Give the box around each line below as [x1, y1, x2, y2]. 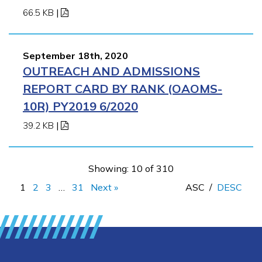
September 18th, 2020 [23, 49, 128, 61]
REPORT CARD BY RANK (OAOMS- [23, 81, 222, 96]
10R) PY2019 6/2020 [23, 98, 138, 113]
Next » [91, 181, 118, 193]
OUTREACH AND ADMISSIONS [23, 63, 200, 78]
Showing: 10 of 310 [88, 162, 174, 174]
